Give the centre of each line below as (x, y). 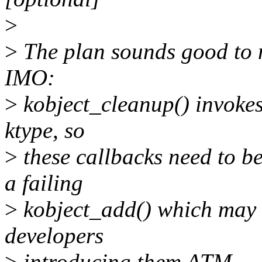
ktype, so (45, 130)
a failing (44, 183)
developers (54, 236)
